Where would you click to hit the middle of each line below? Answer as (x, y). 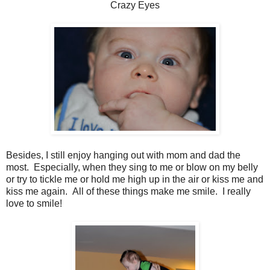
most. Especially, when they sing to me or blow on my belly (132, 168)
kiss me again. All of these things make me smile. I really (128, 192)
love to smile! (34, 204)
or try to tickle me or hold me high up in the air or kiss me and (135, 180)
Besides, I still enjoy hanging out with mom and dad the (123, 155)
